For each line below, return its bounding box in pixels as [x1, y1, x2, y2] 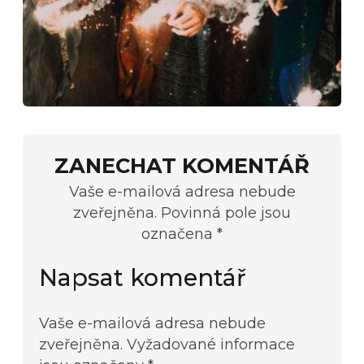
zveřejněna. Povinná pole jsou [73, 203, 291, 221]
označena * [141, 224, 223, 242]
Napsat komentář [39, 262, 246, 292]
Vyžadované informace [127, 335, 295, 353]
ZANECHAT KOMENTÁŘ [54, 152, 310, 178]
